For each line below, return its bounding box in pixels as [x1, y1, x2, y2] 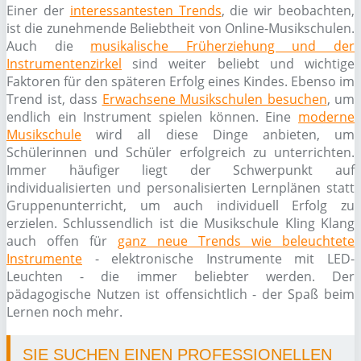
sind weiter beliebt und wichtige [122, 55, 355, 73]
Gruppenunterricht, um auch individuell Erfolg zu [6, 197, 355, 214]
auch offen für [6, 232, 118, 250]
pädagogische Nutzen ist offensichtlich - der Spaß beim [6, 285, 355, 303]
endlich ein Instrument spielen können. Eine [6, 108, 298, 126]
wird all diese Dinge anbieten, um [81, 126, 355, 143]
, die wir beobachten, [221, 2, 355, 19]
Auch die [6, 37, 91, 55]
